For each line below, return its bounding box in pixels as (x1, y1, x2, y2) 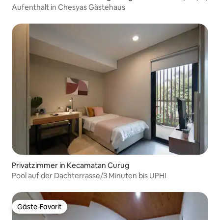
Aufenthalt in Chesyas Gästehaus (12, 2, 125, 12)
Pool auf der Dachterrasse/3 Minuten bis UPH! (12, 171, 166, 181)
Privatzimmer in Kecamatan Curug (12, 161, 129, 170)
